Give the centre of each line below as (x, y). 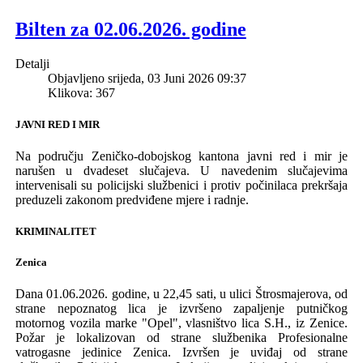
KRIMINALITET (56, 232)
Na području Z (57, 156)
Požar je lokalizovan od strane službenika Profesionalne (181, 338)
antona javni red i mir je (277, 156)
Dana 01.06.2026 (60, 294)
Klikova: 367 (81, 92)
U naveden (232, 170)
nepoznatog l (94, 309)
